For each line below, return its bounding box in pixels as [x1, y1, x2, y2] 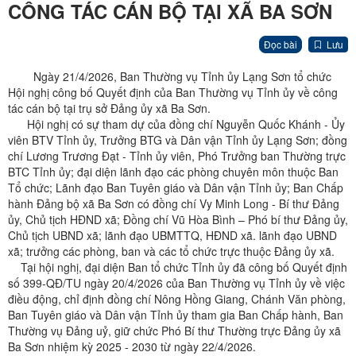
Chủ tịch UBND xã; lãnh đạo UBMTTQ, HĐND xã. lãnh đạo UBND [8, 227, 337, 244]
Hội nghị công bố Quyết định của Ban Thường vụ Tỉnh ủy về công [8, 84, 338, 101]
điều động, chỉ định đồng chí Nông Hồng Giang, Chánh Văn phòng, [8, 291, 346, 308]
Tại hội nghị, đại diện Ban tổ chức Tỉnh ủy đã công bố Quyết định [8, 259, 347, 276]
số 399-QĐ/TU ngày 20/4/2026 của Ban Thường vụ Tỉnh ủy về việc [8, 275, 345, 292]
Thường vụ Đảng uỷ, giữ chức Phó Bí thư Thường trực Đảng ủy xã [8, 323, 341, 339]
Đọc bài [264, 37, 297, 52]
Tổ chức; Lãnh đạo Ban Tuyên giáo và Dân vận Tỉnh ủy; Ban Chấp [8, 180, 343, 196]
